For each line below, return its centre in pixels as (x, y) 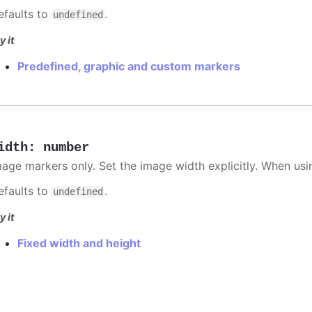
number (67, 147)
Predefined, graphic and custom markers (129, 66)
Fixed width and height (79, 243)
